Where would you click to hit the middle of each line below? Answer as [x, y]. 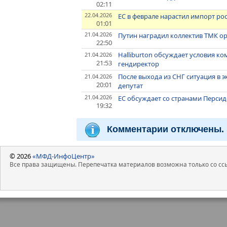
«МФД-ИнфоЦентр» [64, 156]
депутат [131, 86]
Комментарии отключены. [165, 129]
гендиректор [139, 64]
